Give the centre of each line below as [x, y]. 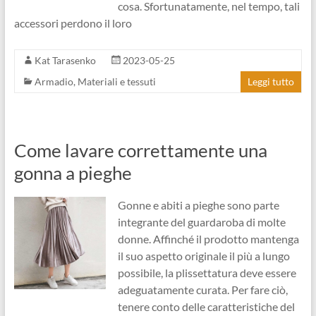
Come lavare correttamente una [140, 150]
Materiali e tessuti [116, 81]
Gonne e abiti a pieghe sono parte [198, 205]
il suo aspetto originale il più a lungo [203, 256]
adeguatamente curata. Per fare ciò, [202, 290]
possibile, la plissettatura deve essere [207, 273]
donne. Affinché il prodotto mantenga [208, 239]
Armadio [54, 81]
